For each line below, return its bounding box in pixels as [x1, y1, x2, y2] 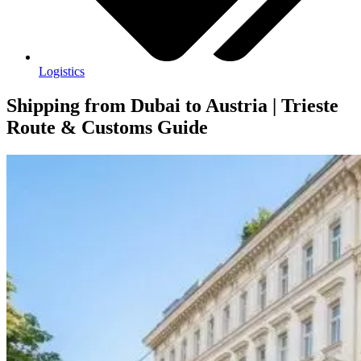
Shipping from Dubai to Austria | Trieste [6, 95, 338, 117]
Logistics [39, 64, 85, 79]
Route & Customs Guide [6, 117, 208, 139]
